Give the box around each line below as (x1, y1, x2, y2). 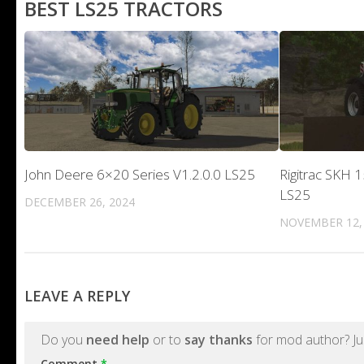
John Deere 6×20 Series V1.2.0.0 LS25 (24, 164, 255, 184)
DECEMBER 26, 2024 (24, 193, 135, 210)
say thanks (184, 330, 253, 349)
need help (86, 330, 149, 349)
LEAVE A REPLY (24, 285, 130, 305)
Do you (41, 330, 86, 349)
